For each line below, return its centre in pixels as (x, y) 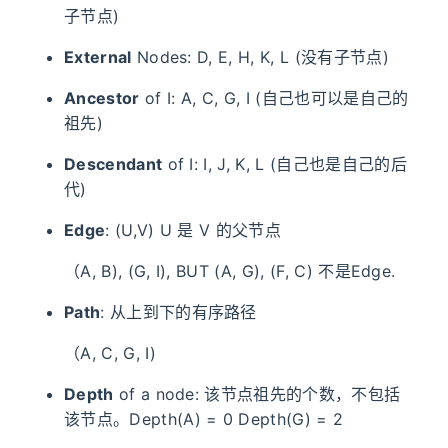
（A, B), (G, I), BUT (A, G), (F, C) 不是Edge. (230, 271)
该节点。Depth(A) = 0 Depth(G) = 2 (204, 419)
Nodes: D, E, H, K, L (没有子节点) (260, 57)
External (98, 57)
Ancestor (102, 98)
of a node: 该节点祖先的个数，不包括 (257, 394)
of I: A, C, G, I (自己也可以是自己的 (274, 98)
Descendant (113, 164)
